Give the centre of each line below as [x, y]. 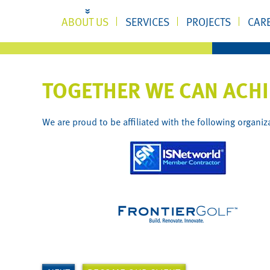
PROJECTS [208, 21]
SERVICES [147, 21]
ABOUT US [85, 21]
